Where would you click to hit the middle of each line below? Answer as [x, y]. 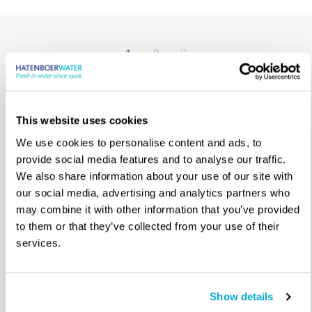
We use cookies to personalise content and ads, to [139, 142]
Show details [242, 297]
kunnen [92, 217]
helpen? [96, 284]
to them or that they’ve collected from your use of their [148, 226]
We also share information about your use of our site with [155, 175]
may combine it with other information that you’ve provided [158, 209]
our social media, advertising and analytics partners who [153, 192]
